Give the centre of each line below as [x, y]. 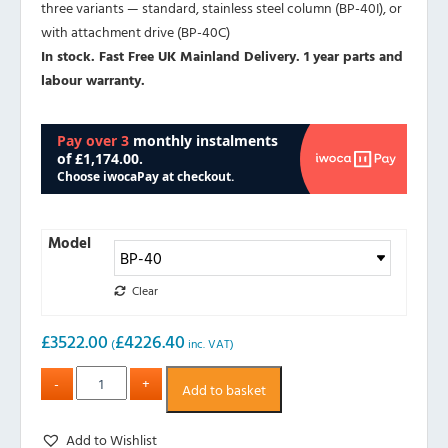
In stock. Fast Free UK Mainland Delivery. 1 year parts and [222, 55]
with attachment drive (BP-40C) [135, 31]
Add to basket [223, 389]
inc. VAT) [209, 343]
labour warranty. [93, 79]
